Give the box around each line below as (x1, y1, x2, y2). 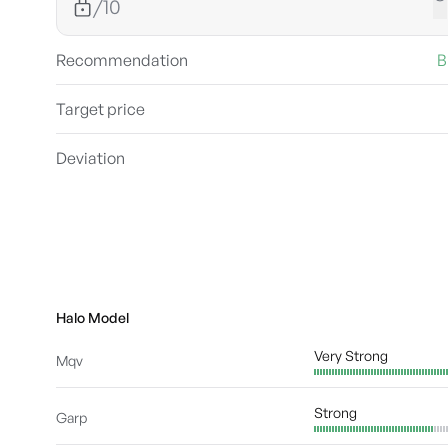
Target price (56, 99, 145, 119)
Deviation (56, 148, 125, 168)
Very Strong (314, 347, 388, 364)
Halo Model (56, 309, 129, 326)
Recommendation (56, 50, 188, 70)
